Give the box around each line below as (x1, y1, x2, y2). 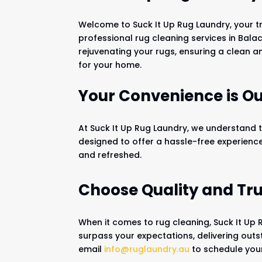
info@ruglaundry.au (104, 243, 190, 255)
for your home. (78, 59, 142, 71)
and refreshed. (78, 149, 142, 161)
